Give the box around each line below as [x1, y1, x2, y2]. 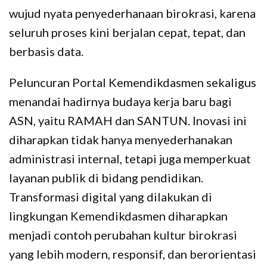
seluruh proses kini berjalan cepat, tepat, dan [9, 25, 246, 40]
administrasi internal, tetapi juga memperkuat [9, 151, 251, 166]
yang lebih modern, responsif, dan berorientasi [9, 247, 256, 262]
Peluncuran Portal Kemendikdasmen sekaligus [9, 75, 256, 90]
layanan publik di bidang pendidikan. [9, 170, 203, 185]
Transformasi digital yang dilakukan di [9, 190, 212, 204]
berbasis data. [9, 44, 83, 59]
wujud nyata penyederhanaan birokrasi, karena [9, 6, 256, 21]
